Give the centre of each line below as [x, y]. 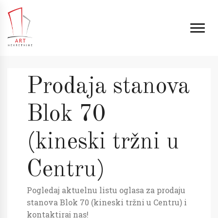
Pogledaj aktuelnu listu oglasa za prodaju [106, 190]
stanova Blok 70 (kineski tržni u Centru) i [107, 202]
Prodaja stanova [108, 87]
